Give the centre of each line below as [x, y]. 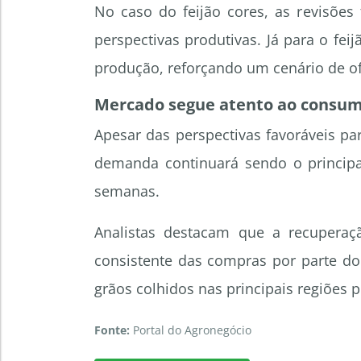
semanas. [127, 191]
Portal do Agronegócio [191, 330]
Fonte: [112, 330]
